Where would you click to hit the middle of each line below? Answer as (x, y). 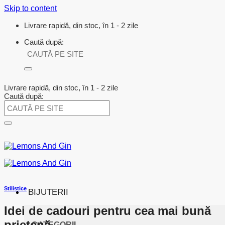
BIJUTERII (48, 192)
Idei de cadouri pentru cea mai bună (107, 210)
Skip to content (30, 8)
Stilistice (15, 188)
